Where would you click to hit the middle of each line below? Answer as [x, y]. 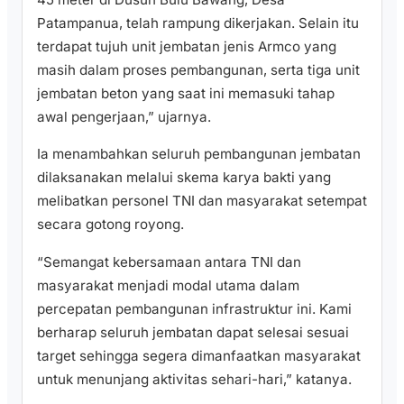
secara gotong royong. [110, 225]
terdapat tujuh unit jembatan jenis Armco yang [187, 47]
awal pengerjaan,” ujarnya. [124, 117]
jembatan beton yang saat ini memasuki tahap [186, 94]
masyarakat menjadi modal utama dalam [168, 285]
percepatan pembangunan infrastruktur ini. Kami [194, 308]
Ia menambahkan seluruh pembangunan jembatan [199, 154]
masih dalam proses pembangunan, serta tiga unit [198, 70]
